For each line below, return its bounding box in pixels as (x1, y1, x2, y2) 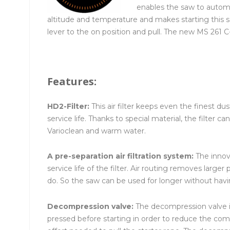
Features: (47, 74, 97, 88)
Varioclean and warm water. (47, 126, 146, 136)
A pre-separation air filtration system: (47, 151, 196, 161)
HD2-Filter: (47, 101, 91, 111)
